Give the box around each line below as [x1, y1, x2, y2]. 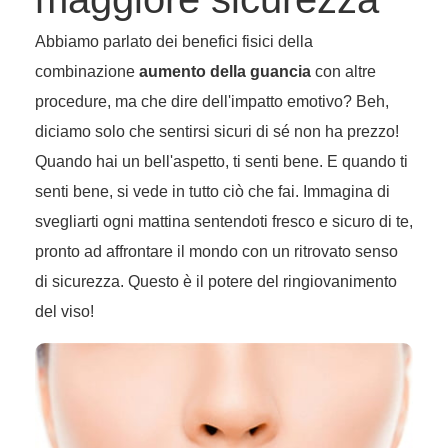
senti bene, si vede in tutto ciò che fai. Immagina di [35, 183, 390, 201]
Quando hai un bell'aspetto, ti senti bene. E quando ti [35, 153, 408, 171]
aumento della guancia [139, 63, 311, 81]
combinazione [35, 63, 139, 81]
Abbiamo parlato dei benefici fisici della [35, 33, 313, 51]
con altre [311, 63, 376, 81]
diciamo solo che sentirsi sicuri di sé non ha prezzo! [35, 123, 399, 141]
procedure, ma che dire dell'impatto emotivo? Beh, [35, 93, 389, 111]
